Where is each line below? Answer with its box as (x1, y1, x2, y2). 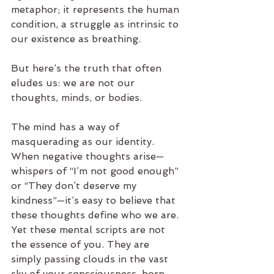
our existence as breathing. (11, 32, 141, 45)
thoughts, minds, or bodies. (11, 91, 142, 103)
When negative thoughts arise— (11, 150, 164, 162)
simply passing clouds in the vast (11, 253, 171, 265)
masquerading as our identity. (11, 135, 157, 147)
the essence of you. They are (11, 238, 152, 250)
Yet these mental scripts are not (11, 223, 168, 235)
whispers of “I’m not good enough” (11, 165, 182, 177)
